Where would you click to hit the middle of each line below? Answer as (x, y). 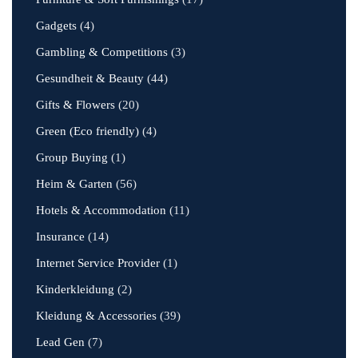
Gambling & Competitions (102, 52)
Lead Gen (60, 342)
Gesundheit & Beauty (90, 78)
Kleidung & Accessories (96, 316)
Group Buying (72, 157)
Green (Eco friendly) (88, 131)
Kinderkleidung (75, 289)
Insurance (60, 237)
